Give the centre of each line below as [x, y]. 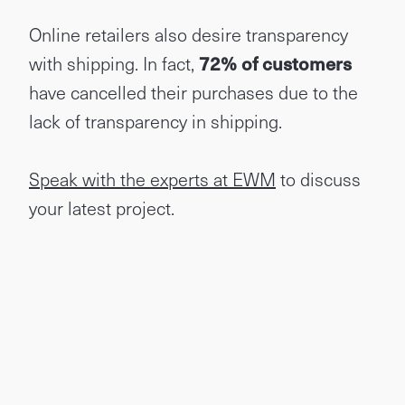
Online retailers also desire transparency [188, 34]
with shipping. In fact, [114, 63]
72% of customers [275, 63]
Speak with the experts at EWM [152, 179]
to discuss [318, 179]
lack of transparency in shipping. [155, 121]
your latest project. [102, 208]
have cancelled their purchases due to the [193, 92]
